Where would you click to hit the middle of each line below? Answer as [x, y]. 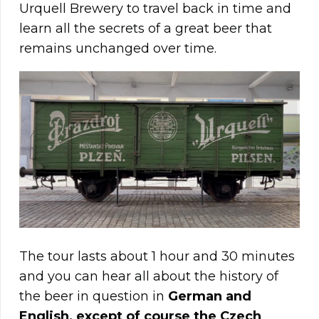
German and [210, 297]
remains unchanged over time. [118, 49]
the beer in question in [94, 297]
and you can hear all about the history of [149, 277]
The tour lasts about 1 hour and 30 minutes [157, 257]
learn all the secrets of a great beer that [146, 29]
